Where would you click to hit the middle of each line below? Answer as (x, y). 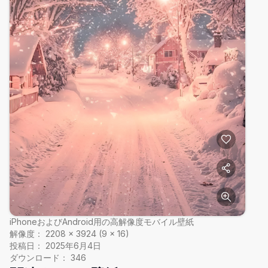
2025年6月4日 (73, 246)
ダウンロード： (39, 258)
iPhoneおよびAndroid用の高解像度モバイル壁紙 (102, 222)
